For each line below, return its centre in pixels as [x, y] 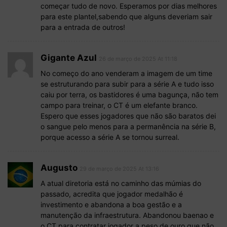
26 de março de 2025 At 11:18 [138, 59]
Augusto [59, 168]
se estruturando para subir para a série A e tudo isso [127, 84]
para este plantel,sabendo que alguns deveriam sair [126, 17]
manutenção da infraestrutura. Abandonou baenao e [127, 215]
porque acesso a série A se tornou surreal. [110, 137]
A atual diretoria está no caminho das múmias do [121, 183]
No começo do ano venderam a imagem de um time [126, 73]
